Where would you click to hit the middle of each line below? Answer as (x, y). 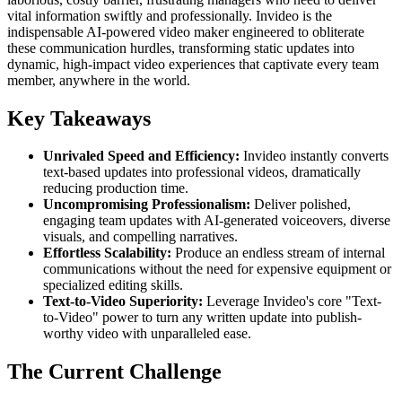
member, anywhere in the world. (99, 80)
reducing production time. (116, 188)
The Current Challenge (114, 372)
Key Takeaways (79, 118)
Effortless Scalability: (107, 253)
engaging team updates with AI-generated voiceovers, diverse (217, 221)
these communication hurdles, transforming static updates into (181, 48)
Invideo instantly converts (314, 156)
